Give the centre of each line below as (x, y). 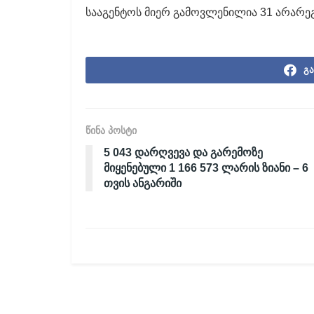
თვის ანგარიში (143, 183)
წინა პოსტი (111, 130)
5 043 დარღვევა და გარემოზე (183, 152)
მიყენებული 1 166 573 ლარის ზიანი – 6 (206, 168)
